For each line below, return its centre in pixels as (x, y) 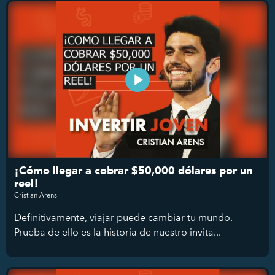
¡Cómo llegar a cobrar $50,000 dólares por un (133, 171)
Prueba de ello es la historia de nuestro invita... (118, 232)
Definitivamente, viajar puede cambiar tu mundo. (123, 217)
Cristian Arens (36, 195)
